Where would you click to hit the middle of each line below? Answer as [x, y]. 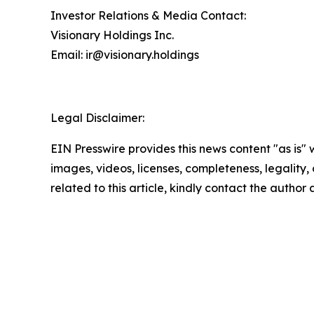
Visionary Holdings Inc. [112, 35]
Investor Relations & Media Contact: [148, 15]
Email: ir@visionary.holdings [125, 54]
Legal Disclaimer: [97, 117]
